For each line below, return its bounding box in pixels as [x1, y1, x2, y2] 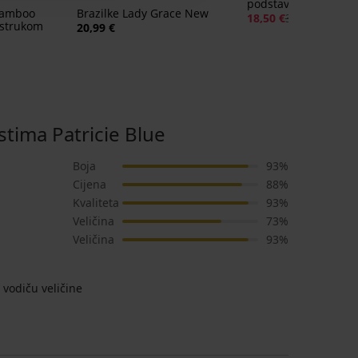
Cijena [73, 177, 106, 193]
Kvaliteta [73, 195, 119, 211]
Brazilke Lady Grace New [76, 6, 209, 22]
